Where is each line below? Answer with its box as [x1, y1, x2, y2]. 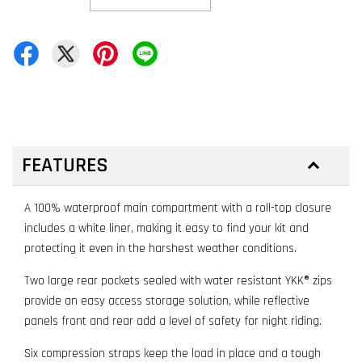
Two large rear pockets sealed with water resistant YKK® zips [24, 273, 332, 288]
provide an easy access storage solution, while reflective [24, 293, 309, 309]
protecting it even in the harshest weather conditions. [24, 241, 297, 256]
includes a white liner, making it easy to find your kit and [24, 221, 309, 236]
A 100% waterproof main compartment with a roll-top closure [24, 200, 331, 216]
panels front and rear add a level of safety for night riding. [24, 314, 322, 329]
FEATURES [22, 152, 118, 179]
